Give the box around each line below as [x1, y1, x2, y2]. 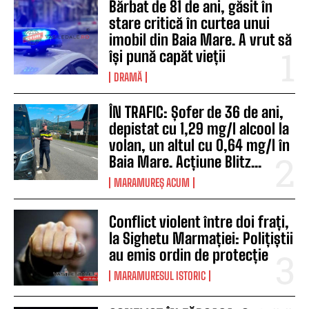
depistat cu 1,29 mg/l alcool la [109, 119, 290, 139]
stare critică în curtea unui [109, 14, 270, 33]
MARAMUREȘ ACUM [114, 176, 190, 190]
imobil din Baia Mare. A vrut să [109, 30, 292, 50]
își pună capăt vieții [109, 47, 226, 66]
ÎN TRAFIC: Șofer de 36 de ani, [109, 103, 284, 122]
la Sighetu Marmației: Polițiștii [109, 229, 294, 248]
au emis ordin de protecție [109, 246, 269, 265]
